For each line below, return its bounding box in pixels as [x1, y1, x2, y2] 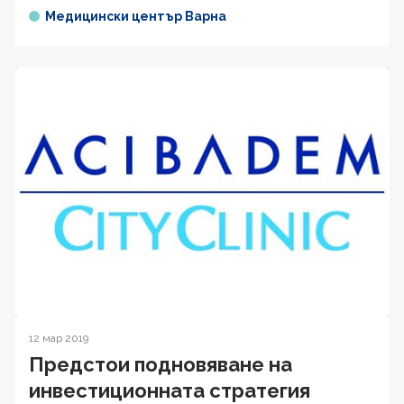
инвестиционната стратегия [29, 378, 310, 402]
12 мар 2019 [29, 331, 88, 344]
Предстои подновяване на [29, 352, 292, 376]
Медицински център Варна [45, 8, 226, 23]
